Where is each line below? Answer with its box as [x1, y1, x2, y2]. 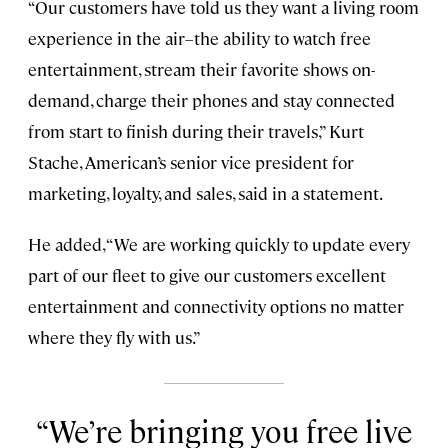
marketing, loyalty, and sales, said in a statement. [28, 182, 383, 205]
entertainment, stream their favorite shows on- [28, 58, 375, 81]
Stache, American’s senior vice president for [28, 151, 354, 174]
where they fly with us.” [28, 326, 201, 349]
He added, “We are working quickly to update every [28, 233, 410, 256]
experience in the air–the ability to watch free [28, 27, 371, 50]
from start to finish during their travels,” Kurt [28, 120, 364, 143]
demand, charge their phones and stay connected [28, 89, 395, 112]
